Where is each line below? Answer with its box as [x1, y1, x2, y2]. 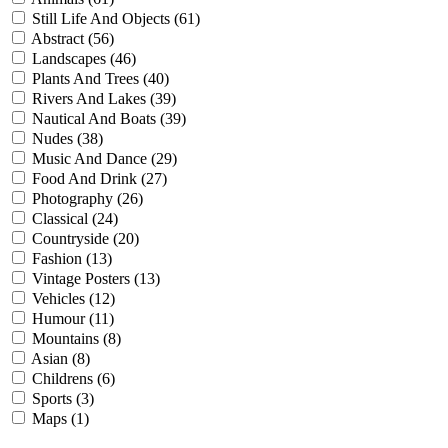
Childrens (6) [32, 370, 115, 388]
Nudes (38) [32, 130, 103, 148]
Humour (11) [32, 310, 114, 328]
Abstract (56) [31, 30, 114, 48]
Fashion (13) [32, 250, 112, 268]
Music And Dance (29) [32, 150, 177, 168]
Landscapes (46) [32, 50, 136, 68]
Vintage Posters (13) [32, 270, 160, 288]
